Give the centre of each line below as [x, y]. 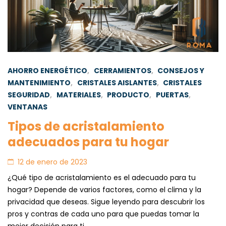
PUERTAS [172, 95]
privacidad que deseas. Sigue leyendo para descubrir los [106, 202]
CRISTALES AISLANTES [117, 82]
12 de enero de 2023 [52, 162]
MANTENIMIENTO [39, 82]
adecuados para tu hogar [88, 142]
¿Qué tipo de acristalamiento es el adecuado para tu [102, 177]
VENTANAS [27, 107]
